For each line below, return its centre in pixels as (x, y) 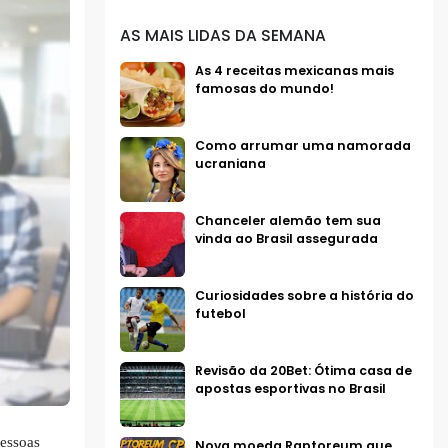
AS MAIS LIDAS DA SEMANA (222, 35)
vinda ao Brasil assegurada (286, 239)
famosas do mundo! (264, 89)
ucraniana (230, 164)
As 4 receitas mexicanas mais (294, 71)
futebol (220, 314)
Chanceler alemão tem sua (287, 221)
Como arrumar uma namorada (302, 146)
